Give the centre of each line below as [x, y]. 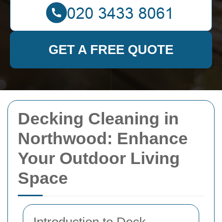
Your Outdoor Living [99, 158]
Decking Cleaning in [98, 118]
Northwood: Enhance [103, 138]
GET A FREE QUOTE [111, 50]
